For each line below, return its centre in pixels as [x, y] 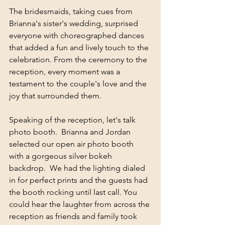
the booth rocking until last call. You [74, 192]
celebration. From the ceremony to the [79, 59]
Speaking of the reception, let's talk [73, 120]
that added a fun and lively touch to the [80, 47]
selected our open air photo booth [72, 144]
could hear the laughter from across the [80, 204]
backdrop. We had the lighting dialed [78, 168]
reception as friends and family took [74, 216]
